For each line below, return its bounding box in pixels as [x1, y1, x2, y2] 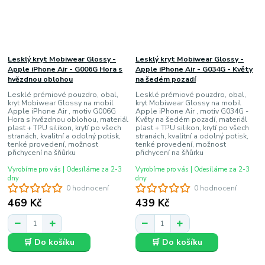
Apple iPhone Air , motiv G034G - [135, 106, 248, 117]
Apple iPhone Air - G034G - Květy [135, 64, 253, 74]
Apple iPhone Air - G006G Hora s [8, 64, 123, 74]
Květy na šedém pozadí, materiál [135, 115, 247, 125]
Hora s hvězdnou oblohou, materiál [8, 115, 129, 125]
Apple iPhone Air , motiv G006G [8, 106, 117, 117]
